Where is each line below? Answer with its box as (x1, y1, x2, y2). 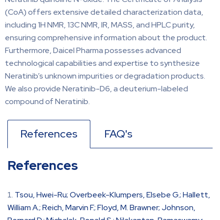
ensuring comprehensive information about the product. (5, 32, 207, 43)
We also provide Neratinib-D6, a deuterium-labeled (5, 83, 188, 94)
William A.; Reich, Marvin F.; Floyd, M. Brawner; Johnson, (7, 202, 195, 213)
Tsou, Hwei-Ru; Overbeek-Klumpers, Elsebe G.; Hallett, (15, 189, 210, 200)
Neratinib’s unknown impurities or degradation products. (5, 70, 205, 81)
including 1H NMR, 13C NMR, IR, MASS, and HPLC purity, (5, 19, 195, 30)
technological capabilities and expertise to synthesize (5, 57, 200, 68)
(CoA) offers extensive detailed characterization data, (5, 6, 203, 17)
